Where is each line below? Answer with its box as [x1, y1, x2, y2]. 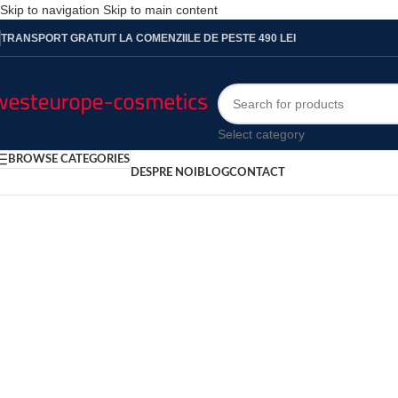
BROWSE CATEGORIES [8, 154, 130, 165]
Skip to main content [103, 3, 218, 17]
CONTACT [229, 166, 285, 179]
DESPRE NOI [131, 166, 197, 179]
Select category [218, 126, 305, 141]
